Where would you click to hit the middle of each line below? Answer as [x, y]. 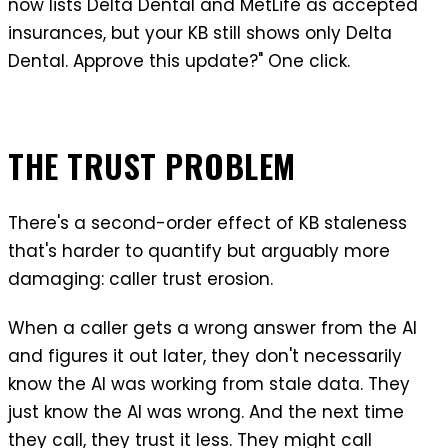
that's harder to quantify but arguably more [199, 250]
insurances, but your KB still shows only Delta [200, 32]
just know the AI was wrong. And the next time [206, 411]
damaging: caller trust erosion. [140, 278]
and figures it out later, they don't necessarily [205, 355]
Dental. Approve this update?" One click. [179, 60]
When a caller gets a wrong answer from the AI [212, 327]
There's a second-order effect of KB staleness [207, 222]
